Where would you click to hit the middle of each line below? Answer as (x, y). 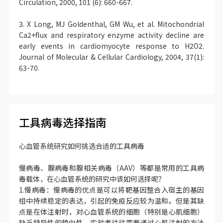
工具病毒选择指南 (62, 122)
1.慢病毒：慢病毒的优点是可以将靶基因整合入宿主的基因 (111, 190)
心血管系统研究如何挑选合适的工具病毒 (81, 146)
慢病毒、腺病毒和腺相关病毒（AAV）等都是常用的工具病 (111, 168)
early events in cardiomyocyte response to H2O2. (111, 46)
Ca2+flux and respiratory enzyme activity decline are (111, 35)
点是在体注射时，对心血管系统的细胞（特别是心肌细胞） (111, 212)
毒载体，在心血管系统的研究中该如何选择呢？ (92, 179)
